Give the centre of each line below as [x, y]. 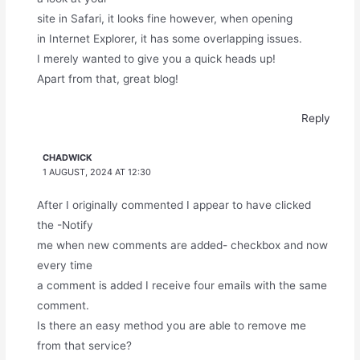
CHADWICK [68, 158]
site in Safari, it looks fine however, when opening [164, 18]
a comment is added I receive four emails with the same [182, 286]
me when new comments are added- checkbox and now [182, 245]
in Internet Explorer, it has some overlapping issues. [169, 38]
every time [64, 266]
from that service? [84, 346]
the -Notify [65, 225]
